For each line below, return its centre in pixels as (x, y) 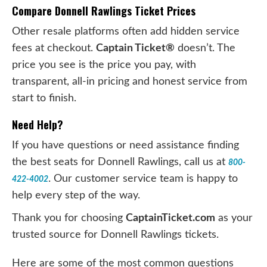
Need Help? (38, 124)
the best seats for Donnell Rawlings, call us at (120, 162)
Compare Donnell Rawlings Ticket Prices (104, 10)
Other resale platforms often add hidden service (126, 31)
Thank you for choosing (69, 218)
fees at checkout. (54, 48)
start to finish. (44, 98)
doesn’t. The (205, 48)
